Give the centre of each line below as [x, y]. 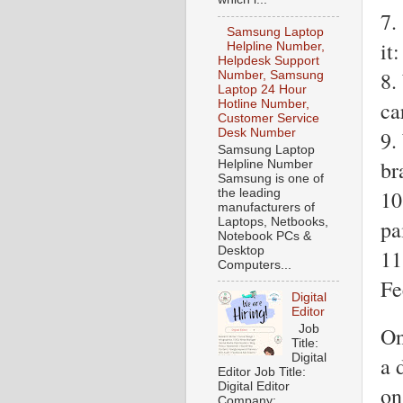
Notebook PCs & [264, 236]
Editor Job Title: [264, 372]
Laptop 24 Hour [262, 90]
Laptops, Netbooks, [273, 221]
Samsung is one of [271, 178]
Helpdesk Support [269, 61]
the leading [249, 193]
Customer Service [269, 119]
